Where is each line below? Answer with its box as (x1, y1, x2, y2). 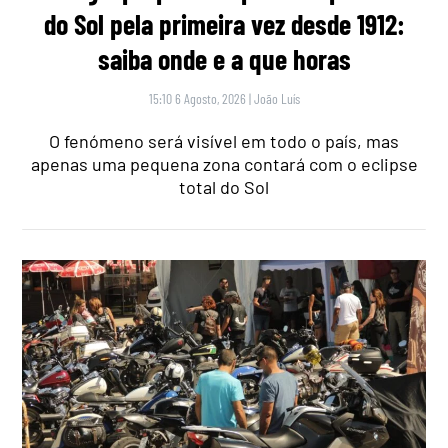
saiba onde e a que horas (97, 42, 351, 77)
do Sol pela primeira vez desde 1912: (43, 7, 405, 42)
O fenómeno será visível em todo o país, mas (49, 130, 399, 153)
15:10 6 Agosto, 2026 (148, 90, 246, 108)
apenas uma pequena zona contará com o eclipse (30, 153, 418, 176)
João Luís (253, 90, 300, 108)
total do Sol (179, 176, 269, 199)
